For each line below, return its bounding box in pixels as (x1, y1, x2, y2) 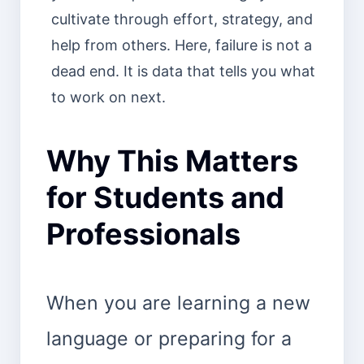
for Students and (46, 179, 284, 215)
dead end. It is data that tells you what (50, 62, 315, 80)
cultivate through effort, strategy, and (50, 10, 313, 28)
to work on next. (50, 88, 166, 106)
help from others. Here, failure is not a (50, 36, 312, 54)
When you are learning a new (46, 291, 310, 314)
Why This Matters (46, 142, 298, 179)
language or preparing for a (46, 327, 292, 350)
